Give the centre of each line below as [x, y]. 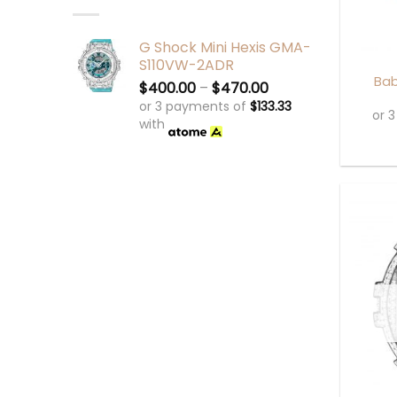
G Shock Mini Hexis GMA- [225, 47]
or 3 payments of [195, 106]
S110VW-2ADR [187, 65]
